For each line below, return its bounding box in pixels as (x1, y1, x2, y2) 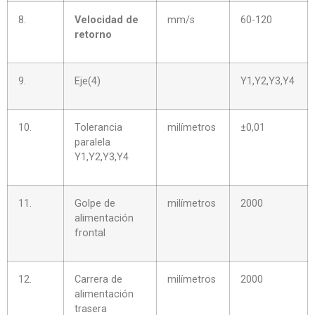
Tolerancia (75, 121, 122, 134)
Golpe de (75, 197, 115, 210)
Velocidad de (75, 13, 139, 26)
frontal (75, 226, 105, 239)
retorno (75, 28, 112, 41)
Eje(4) (75, 75, 101, 87)
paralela (75, 136, 110, 148)
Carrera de (75, 273, 122, 285)
